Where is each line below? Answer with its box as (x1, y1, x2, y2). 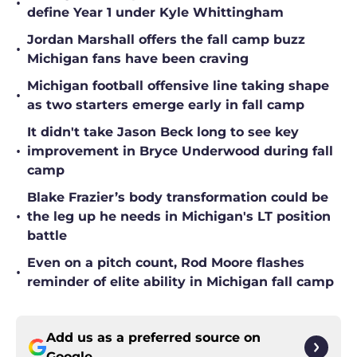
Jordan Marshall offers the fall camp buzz (27, 32, 305, 48)
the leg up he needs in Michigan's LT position (27, 209, 331, 225)
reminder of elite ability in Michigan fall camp (27, 274, 334, 290)
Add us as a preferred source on (46, 330, 261, 346)
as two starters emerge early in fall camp (27, 97, 304, 113)
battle (27, 228, 67, 244)
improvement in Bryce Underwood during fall (27, 143, 333, 159)
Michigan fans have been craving (27, 51, 249, 67)
